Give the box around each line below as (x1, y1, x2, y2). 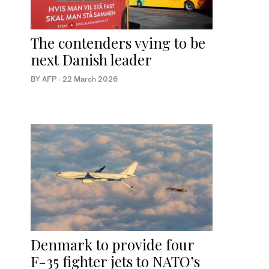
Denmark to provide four (31, 235, 194, 255)
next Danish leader (31, 49, 152, 69)
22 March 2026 (62, 74, 118, 83)
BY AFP (31, 74, 59, 83)
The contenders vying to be (31, 32, 205, 52)
